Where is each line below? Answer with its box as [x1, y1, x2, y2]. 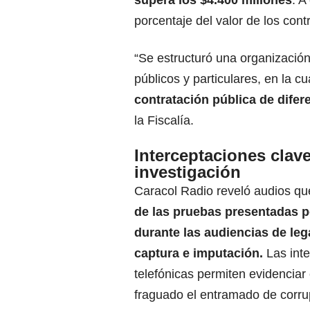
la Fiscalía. [134, 113, 194, 127]
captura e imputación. [134, 246, 263, 260]
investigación [134, 162, 241, 181]
